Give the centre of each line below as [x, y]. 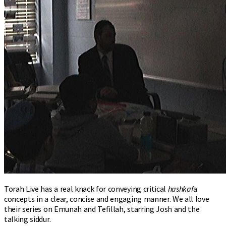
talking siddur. [27, 219]
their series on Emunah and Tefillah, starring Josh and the [102, 209]
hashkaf [181, 188]
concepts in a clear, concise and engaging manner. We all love [107, 199]
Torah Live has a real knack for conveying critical [86, 188]
